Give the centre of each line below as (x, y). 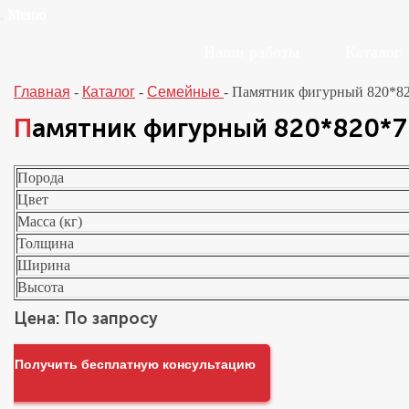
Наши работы (252, 52)
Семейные (185, 92)
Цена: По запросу (86, 319)
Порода (41, 178)
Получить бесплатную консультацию (135, 364)
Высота (41, 287)
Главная (42, 92)
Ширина (44, 265)
